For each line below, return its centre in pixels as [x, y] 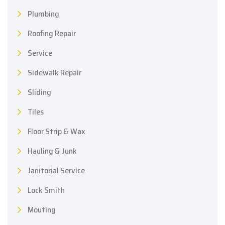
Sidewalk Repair [54, 73]
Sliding [39, 92]
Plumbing [43, 14]
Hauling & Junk [52, 151]
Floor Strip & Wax [57, 132]
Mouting [42, 210]
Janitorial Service [56, 171]
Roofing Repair [52, 34]
